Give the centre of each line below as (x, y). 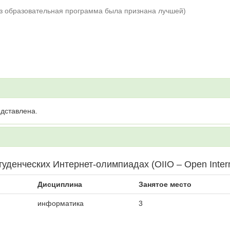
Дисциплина (60, 184)
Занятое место (165, 184)
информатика (61, 203)
